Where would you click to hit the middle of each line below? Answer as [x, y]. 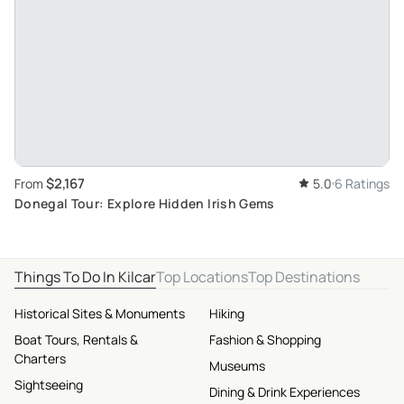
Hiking [227, 314]
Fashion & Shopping [265, 340]
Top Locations [202, 277]
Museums [237, 366]
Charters [40, 359]
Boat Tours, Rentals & [76, 340]
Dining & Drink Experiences [285, 392]
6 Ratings [362, 184]
